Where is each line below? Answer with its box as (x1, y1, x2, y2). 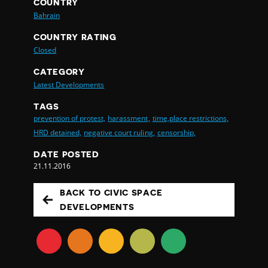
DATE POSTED (33, 150, 99, 159)
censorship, (157, 127, 196, 138)
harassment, (108, 112, 150, 123)
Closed (33, 44, 57, 55)
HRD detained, (33, 127, 82, 138)
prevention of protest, (33, 112, 106, 123)
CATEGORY (33, 67, 85, 76)
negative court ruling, (84, 127, 155, 138)
